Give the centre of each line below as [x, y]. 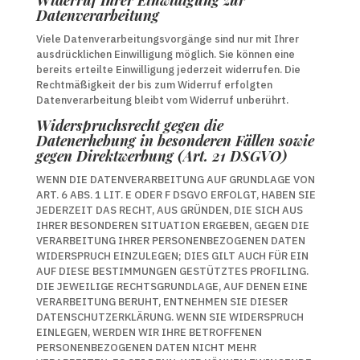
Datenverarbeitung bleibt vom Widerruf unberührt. [162, 100]
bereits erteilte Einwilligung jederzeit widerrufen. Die [168, 70]
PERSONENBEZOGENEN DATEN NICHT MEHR [146, 348]
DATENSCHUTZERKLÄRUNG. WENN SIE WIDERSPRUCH [170, 317]
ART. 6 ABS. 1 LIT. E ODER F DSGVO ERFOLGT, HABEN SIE [176, 195]
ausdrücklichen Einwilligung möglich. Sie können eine [165, 54]
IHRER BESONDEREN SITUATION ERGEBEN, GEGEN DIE [172, 225]
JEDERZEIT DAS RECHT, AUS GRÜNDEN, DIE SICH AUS [169, 210]
